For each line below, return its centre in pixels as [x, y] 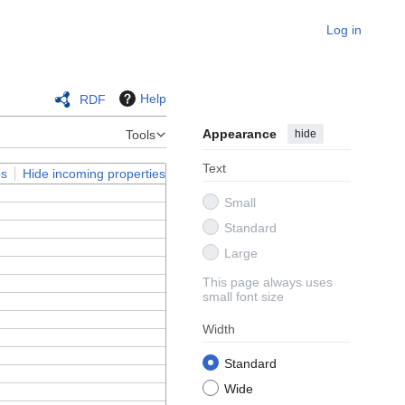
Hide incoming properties [94, 173]
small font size [243, 297]
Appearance [240, 134]
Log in [344, 30]
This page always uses [268, 283]
